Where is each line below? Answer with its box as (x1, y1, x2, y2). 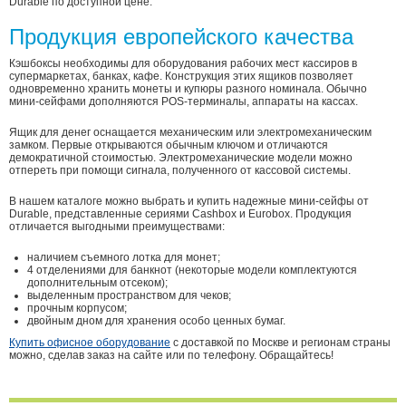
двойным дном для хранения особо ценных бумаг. (27, 314, 285, 327)
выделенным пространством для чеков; (27, 289, 231, 302)
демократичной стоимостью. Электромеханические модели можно (9, 151, 353, 164)
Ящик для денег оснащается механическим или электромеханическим (9, 126, 372, 139)
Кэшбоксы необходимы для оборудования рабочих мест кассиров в (9, 57, 357, 70)
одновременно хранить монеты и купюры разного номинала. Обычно (9, 82, 367, 95)
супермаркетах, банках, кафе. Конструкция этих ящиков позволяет (9, 70, 353, 82)
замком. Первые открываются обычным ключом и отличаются (9, 139, 328, 151)
